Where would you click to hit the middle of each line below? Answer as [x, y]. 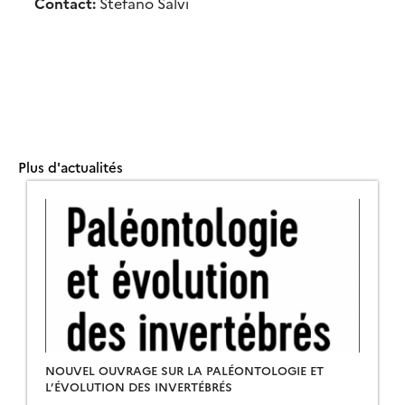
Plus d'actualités [71, 167]
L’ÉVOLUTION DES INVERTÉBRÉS [139, 386]
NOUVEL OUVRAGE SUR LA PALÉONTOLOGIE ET [184, 370]
